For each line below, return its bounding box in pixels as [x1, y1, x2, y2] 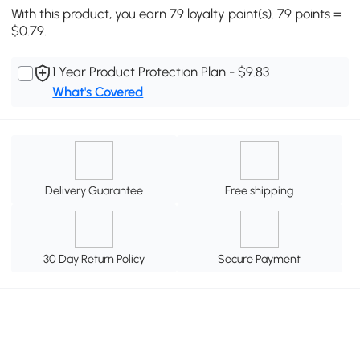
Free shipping [225, 182, 294, 198]
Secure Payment [218, 252, 301, 267]
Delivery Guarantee [45, 182, 144, 198]
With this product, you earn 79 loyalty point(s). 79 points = [11, 6, 342, 22]
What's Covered [52, 84, 144, 100]
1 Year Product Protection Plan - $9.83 [52, 63, 270, 80]
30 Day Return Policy [43, 252, 145, 267]
